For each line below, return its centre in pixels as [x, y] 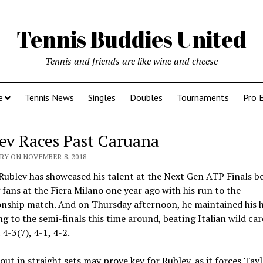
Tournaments [203, 97]
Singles [102, 97]
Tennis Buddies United [131, 39]
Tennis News [49, 97]
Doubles [146, 97]
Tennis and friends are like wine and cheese [131, 61]
